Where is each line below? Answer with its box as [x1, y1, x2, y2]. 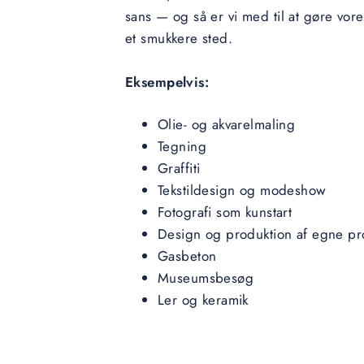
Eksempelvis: [124, 72, 210, 92]
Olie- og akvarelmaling [157, 115, 296, 134]
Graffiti [157, 158, 201, 178]
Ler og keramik [157, 290, 249, 310]
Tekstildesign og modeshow [157, 180, 327, 200]
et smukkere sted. [124, 28, 233, 48]
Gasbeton [157, 246, 217, 266]
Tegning [157, 136, 206, 156]
